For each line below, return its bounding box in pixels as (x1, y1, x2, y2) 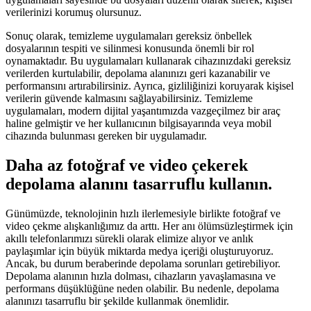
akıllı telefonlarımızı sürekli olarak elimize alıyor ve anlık (6, 233, 253, 245)
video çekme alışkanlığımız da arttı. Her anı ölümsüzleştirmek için (6, 220, 293, 233)
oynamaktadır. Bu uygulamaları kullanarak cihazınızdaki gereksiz (6, 55, 291, 67)
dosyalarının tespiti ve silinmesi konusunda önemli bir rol (6, 42, 254, 55)
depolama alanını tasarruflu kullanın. (6, 175, 272, 194)
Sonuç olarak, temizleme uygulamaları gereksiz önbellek (6, 30, 252, 42)
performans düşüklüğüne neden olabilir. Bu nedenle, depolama (6, 283, 279, 295)
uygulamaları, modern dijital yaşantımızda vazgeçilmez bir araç (6, 105, 280, 117)
